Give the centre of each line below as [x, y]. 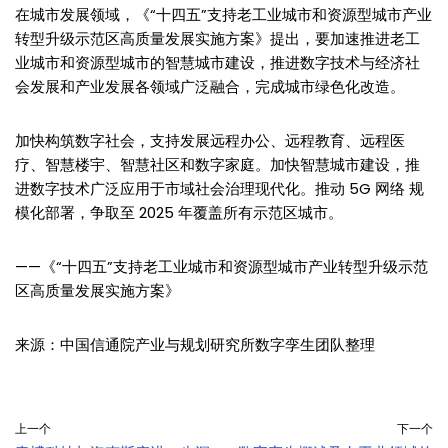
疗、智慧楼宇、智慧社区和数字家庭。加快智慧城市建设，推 [217, 164]
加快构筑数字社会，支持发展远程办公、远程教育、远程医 [210, 140]
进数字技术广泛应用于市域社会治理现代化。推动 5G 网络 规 [219, 188]
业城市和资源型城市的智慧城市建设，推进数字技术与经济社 [217, 62]
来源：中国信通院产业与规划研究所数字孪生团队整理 [195, 344]
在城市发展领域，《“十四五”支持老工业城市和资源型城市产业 [223, 14]
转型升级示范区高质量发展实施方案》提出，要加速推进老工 [217, 38]
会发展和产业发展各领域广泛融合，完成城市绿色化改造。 [210, 86]
